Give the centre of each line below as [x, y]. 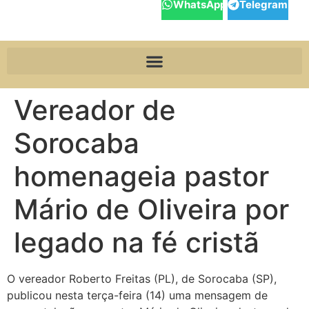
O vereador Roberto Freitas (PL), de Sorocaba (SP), [142, 279]
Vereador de [95, 110]
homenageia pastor [141, 176]
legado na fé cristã [137, 242]
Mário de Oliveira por [151, 209]
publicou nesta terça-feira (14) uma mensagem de [137, 295]
